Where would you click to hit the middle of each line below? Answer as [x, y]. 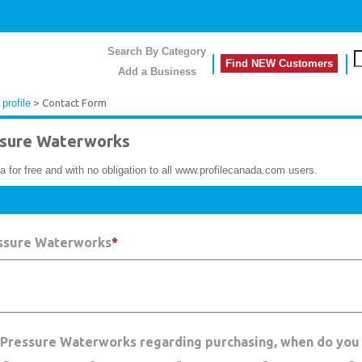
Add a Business [157, 72]
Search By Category [157, 51]
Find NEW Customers [279, 63]
